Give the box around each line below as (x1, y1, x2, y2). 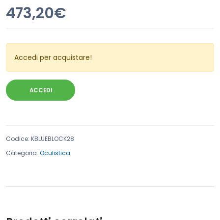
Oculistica (40, 149, 70, 157)
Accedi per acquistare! (14, 53, 92, 62)
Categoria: (6, 149, 38, 157)
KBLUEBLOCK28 (31, 135, 74, 143)
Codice (6, 135, 28, 143)
